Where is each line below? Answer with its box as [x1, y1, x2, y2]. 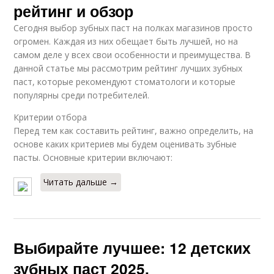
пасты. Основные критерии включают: [13, 152, 173, 164]
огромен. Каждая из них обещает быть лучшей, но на [13, 35, 239, 48]
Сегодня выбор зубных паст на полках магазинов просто [13, 22, 253, 34]
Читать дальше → [43, 176, 119, 188]
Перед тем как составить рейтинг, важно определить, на [13, 125, 254, 137]
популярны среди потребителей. [13, 89, 150, 102]
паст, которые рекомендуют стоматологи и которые [13, 76, 236, 88]
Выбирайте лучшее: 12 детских [13, 237, 251, 259]
